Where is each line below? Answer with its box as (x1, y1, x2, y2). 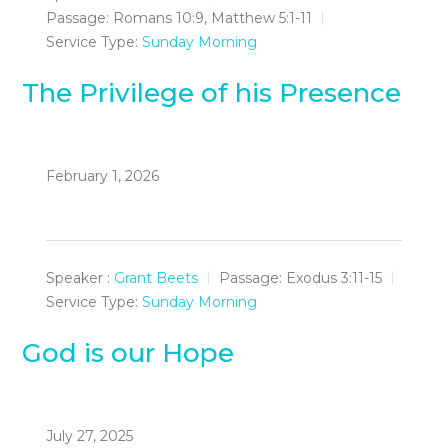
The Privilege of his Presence (22, 77, 402, 109)
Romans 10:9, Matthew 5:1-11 (113, 8, 313, 27)
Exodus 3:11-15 (286, 268, 383, 287)
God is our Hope (22, 337, 235, 369)
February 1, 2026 (46, 167, 160, 185)
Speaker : (46, 268, 111, 287)
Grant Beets (114, 268, 199, 287)
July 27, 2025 (46, 427, 134, 445)
